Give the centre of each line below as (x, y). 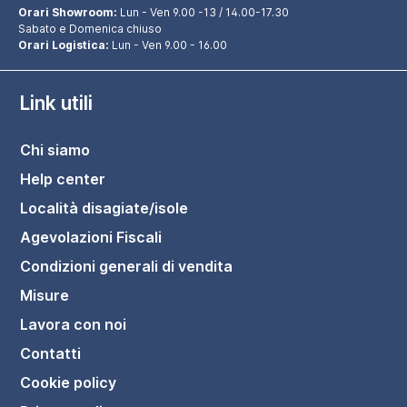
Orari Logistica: (64, 45)
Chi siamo (55, 150)
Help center (63, 179)
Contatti (51, 353)
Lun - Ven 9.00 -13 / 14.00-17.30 (203, 12)
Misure (45, 295)
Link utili (57, 103)
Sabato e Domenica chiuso (90, 29)
